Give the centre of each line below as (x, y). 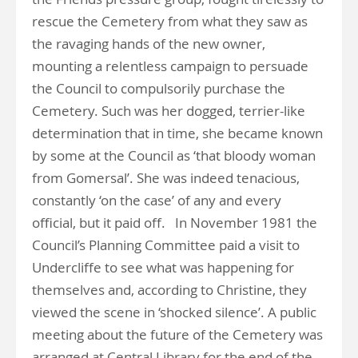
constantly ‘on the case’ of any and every (157, 200)
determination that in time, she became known (177, 133)
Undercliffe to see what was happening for (163, 267)
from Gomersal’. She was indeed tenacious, (166, 178)
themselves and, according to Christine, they (169, 290)
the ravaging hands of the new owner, (149, 44)
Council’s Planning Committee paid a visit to (166, 245)
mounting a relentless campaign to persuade (170, 66)
